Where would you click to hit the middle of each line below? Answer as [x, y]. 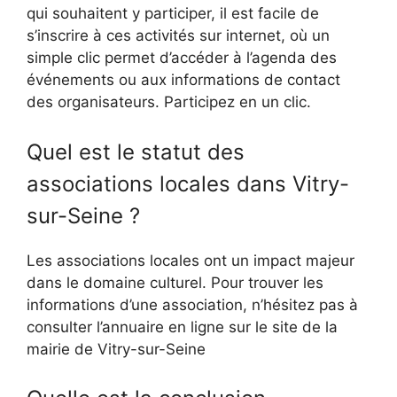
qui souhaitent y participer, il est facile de [173, 14]
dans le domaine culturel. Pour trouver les [175, 282]
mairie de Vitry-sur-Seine [116, 349]
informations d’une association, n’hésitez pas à [192, 304]
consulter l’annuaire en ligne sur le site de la [182, 327]
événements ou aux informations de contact [183, 80]
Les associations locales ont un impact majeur [191, 260]
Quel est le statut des [136, 152]
